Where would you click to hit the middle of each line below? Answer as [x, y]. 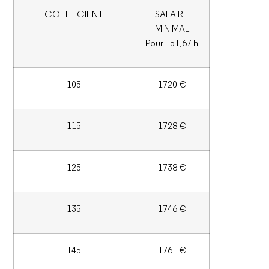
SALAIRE [172, 14]
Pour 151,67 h [172, 43]
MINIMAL [172, 29]
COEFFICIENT [74, 14]
